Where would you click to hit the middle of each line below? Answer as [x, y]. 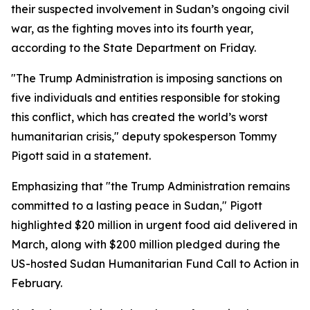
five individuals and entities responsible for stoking [146, 98]
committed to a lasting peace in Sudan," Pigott [137, 206]
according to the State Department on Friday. [134, 48]
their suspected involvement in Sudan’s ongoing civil [150, 9]
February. [37, 283]
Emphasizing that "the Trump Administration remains [151, 186]
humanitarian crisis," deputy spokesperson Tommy [144, 136]
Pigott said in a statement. [81, 156]
